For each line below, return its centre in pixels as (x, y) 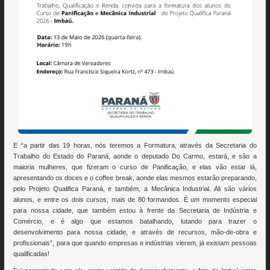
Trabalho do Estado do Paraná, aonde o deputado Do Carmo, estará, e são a (135, 156)
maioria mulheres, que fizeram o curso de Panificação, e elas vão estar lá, (135, 167)
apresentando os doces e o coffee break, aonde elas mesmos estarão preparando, (135, 178)
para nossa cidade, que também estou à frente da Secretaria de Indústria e (135, 211)
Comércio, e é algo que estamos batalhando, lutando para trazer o (135, 221)
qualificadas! (32, 254)
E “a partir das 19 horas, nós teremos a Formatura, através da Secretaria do (135, 146)
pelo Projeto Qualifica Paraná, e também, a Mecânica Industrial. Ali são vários (135, 189)
